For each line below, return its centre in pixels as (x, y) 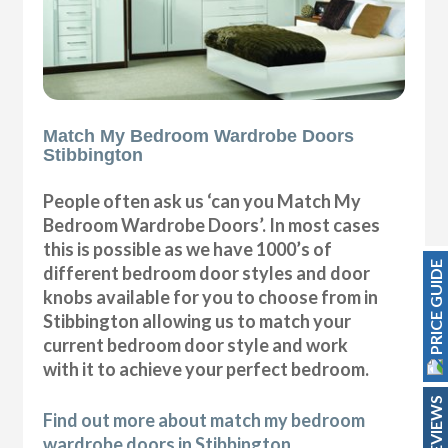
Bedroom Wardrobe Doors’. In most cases (212, 225)
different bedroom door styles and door (207, 273)
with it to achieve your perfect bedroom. (206, 369)
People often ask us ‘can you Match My (202, 201)
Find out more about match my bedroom (204, 420)
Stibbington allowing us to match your (197, 321)
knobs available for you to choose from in (211, 297)
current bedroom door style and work (196, 345)
